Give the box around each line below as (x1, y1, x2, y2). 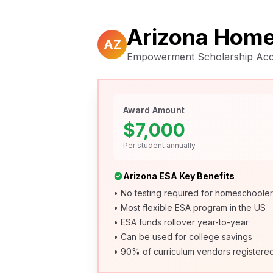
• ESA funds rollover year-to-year (113, 217, 249, 227)
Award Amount (123, 105, 185, 115)
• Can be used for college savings (113, 232, 252, 242)
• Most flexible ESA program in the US (113, 202, 266, 213)
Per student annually (123, 141, 196, 150)
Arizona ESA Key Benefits (123, 171, 235, 181)
